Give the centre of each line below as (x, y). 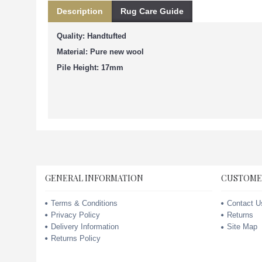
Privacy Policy (75, 215)
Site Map (242, 227)
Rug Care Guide (152, 11)
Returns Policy (76, 239)
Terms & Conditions (84, 204)
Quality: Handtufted (92, 36)
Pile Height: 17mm (90, 68)
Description (80, 11)
